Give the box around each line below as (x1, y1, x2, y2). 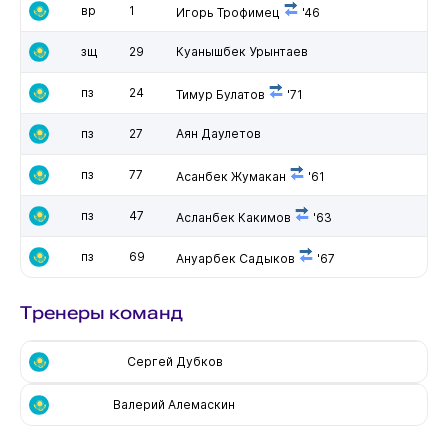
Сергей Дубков (126, 353, 223, 369)
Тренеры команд (19, 301, 183, 323)
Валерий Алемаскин (112, 396, 235, 412)
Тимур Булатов (175, 86, 265, 102)
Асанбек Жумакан (175, 168, 286, 184)
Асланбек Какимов (175, 209, 291, 225)
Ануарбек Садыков (175, 250, 295, 266)
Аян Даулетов (175, 125, 261, 141)
